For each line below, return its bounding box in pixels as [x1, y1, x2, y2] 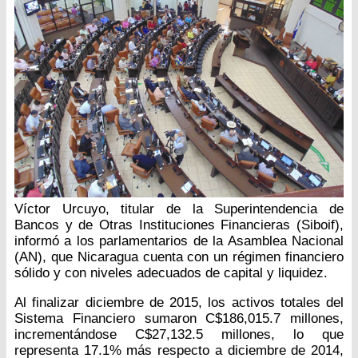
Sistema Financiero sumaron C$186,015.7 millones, [14, 311, 344, 327]
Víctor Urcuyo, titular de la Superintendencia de [14, 201, 344, 217]
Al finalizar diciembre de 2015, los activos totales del [14, 295, 344, 311]
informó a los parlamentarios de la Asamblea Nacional [14, 233, 344, 249]
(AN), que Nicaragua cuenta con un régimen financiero [14, 249, 344, 265]
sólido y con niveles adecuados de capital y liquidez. [14, 265, 328, 281]
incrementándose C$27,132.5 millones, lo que [14, 327, 344, 343]
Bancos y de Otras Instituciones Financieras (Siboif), [14, 217, 344, 233]
